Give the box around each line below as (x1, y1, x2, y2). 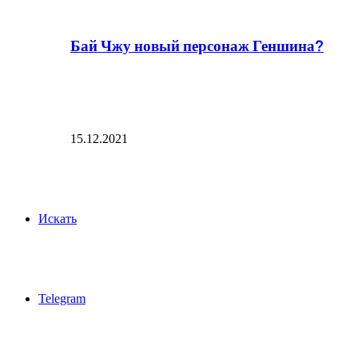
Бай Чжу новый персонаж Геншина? (70, 33, 324, 55)
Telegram (38, 292, 86, 306)
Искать (38, 212, 77, 226)
